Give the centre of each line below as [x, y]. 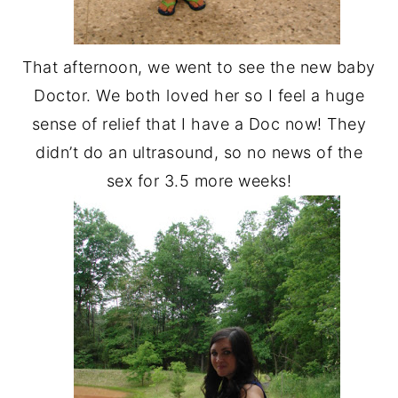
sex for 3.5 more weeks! [199, 181]
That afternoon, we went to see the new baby [199, 67]
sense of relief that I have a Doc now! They [199, 124]
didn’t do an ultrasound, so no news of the [199, 152]
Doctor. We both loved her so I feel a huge [199, 96]
